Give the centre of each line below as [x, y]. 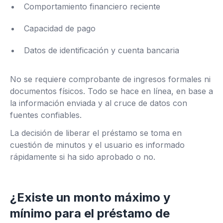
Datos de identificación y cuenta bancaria [102, 50]
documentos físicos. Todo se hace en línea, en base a [111, 91]
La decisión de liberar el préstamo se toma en [96, 133]
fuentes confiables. [46, 115]
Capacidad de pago [60, 28]
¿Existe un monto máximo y [90, 197]
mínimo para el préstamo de [90, 213]
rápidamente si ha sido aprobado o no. [83, 157]
